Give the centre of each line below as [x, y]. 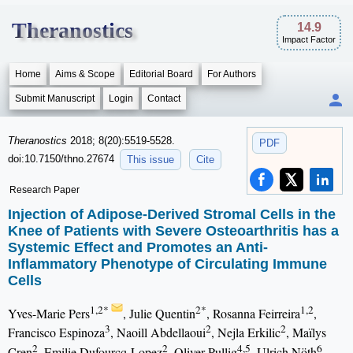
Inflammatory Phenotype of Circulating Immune [167, 264]
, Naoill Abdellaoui [158, 333]
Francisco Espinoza [56, 333]
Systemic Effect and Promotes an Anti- [138, 248]
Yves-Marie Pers [49, 314]
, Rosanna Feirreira [253, 314]
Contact [164, 98]
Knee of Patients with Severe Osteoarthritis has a [173, 231]
